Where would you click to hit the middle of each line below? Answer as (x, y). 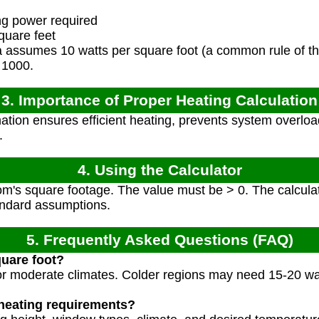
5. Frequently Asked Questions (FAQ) (159, 240)
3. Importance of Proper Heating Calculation (159, 100)
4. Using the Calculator (159, 170)
